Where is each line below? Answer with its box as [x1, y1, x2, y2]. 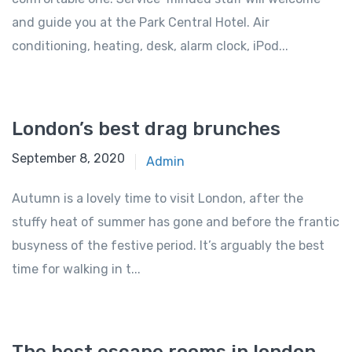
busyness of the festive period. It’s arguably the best [12, 238, 324, 254]
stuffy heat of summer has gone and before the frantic [12, 214, 339, 230]
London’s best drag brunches [12, 118, 280, 141]
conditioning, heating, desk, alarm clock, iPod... [12, 38, 288, 54]
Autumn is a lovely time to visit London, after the [12, 191, 303, 207]
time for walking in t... [12, 262, 141, 277]
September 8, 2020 [12, 151, 125, 167]
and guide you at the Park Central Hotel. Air [12, 15, 269, 31]
